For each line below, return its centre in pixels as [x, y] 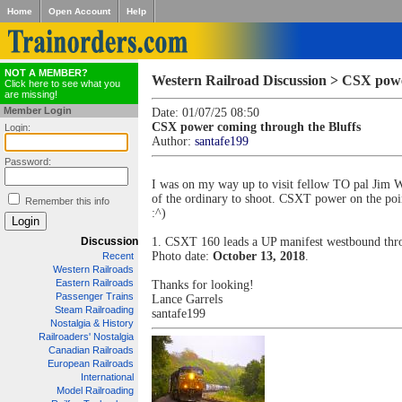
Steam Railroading [94, 310]
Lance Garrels [187, 299]
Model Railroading [95, 390]
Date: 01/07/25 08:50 [205, 113]
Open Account [79, 11]
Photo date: [182, 256]
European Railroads [91, 363]
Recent [118, 256]
